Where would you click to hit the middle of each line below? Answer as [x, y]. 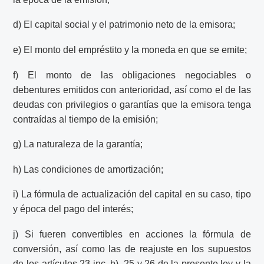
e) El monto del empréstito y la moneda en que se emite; [130, 50]
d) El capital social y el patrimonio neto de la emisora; [124, 25]
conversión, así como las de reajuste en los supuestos [132, 249]
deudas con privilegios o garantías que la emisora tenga [132, 104]
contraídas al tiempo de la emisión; [86, 119]
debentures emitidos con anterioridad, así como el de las [132, 90]
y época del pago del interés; [73, 209]
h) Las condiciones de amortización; [88, 169]
